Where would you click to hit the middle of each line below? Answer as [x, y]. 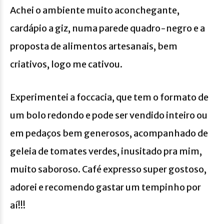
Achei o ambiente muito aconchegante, [95, 10]
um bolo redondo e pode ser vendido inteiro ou [109, 115]
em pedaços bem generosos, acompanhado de [109, 133]
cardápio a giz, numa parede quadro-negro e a [107, 28]
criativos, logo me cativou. [66, 64]
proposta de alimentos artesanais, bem [94, 46]
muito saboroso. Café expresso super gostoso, [108, 169]
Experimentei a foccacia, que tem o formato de [109, 97]
